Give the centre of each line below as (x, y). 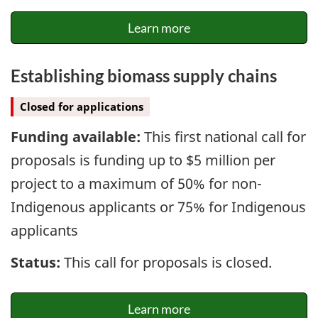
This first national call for (223, 137)
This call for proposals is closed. (166, 262)
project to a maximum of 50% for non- (136, 184)
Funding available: (76, 137)
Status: (35, 262)
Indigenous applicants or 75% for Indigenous (158, 207)
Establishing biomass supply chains (144, 76)
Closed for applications (82, 106)
